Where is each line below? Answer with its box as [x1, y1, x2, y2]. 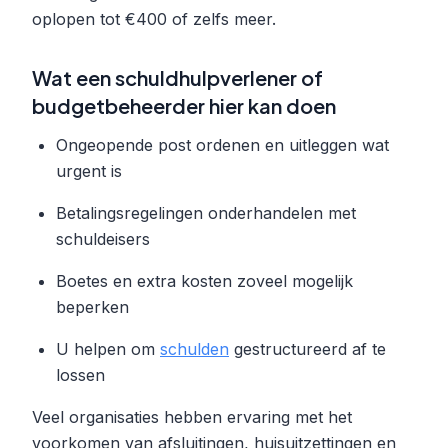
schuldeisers [56, 228, 150, 249]
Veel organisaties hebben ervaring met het [32, 406, 352, 427]
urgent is [56, 160, 122, 181]
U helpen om [56, 338, 160, 359]
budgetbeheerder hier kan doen [32, 92, 336, 118]
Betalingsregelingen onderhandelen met [56, 202, 356, 223]
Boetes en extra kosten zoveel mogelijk [56, 270, 353, 291]
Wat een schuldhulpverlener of [32, 64, 323, 90]
